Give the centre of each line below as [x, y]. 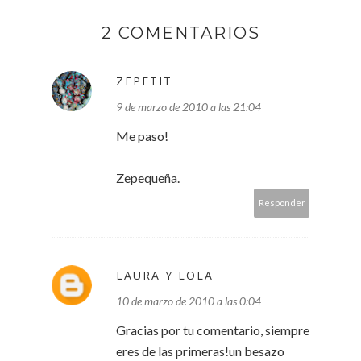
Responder [282, 202]
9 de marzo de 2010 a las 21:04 [189, 106]
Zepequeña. [148, 177]
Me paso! [142, 135]
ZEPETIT [144, 81]
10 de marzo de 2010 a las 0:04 [189, 301]
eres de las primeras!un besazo [200, 351]
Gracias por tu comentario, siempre [213, 330]
